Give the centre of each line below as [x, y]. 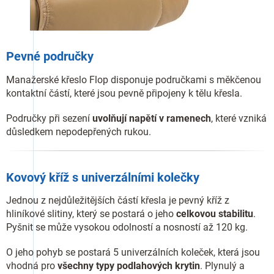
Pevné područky [50, 57]
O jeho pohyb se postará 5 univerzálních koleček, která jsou [133, 253]
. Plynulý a [222, 266]
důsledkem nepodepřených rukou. [79, 131]
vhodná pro [32, 266]
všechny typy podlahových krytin [129, 266]
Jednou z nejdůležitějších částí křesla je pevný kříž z [118, 201]
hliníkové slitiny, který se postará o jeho [91, 214]
